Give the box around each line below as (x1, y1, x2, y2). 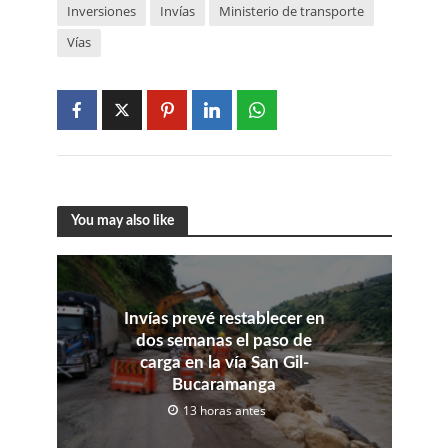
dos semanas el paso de (136, 332, 312, 350)
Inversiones (66, 3, 136, 21)
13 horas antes (183, 403, 266, 419)
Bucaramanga (172, 376, 276, 394)
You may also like (70, 212, 174, 228)
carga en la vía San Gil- (139, 354, 309, 372)
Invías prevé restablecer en (123, 310, 325, 328)
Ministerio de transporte (218, 3, 364, 21)
